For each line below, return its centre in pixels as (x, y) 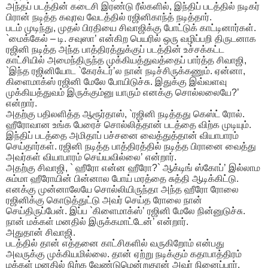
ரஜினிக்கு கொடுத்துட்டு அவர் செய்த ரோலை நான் (104, 200)
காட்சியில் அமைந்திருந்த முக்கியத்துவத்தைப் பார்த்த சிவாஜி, (126, 60)
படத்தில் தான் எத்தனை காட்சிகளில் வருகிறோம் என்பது (115, 243)
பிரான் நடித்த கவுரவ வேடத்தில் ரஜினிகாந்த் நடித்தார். (109, 17)
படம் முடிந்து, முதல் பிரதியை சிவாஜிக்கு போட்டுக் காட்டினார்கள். (131, 28)
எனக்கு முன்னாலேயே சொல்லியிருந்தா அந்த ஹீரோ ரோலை (122, 190)
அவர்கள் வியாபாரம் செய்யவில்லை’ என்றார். (91, 157)
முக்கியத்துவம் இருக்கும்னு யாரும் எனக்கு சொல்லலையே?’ (123, 93)
